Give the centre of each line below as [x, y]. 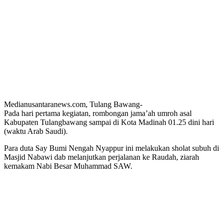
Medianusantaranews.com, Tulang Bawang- [73, 104]
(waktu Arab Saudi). [36, 131]
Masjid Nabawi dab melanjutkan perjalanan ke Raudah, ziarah [102, 157]
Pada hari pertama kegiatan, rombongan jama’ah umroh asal [98, 113]
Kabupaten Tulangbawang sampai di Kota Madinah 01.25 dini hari [109, 122]
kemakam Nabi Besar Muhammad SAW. [68, 166]
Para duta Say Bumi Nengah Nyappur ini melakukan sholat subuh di [111, 148]
